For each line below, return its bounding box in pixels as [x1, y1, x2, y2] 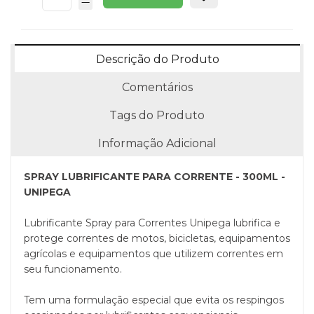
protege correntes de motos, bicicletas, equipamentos [24, 232, 290, 245]
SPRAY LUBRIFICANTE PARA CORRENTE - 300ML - [24, 170, 285, 184]
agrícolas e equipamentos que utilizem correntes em [24, 247, 283, 261]
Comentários [121, 81, 193, 95]
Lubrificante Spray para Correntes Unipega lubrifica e [24, 217, 280, 230]
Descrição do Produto [95, 53, 219, 67]
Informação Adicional [97, 137, 217, 151]
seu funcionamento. [24, 263, 122, 276]
